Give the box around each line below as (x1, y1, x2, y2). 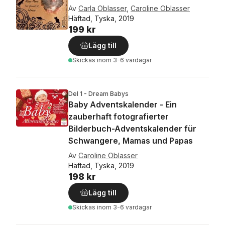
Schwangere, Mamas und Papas (68, 136, 193, 146)
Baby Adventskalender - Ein (68, 99, 177, 109)
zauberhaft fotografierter (68, 111, 169, 122)
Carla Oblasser (78, 4, 127, 13)
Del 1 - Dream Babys (68, 90, 129, 97)
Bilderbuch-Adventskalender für (68, 124, 196, 134)
